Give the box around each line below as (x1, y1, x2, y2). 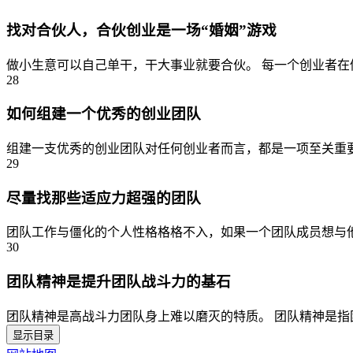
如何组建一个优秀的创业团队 (6, 106, 201, 123)
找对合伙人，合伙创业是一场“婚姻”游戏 (6, 21, 277, 39)
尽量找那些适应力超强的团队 (6, 189, 201, 206)
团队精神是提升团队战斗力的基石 (6, 273, 231, 291)
